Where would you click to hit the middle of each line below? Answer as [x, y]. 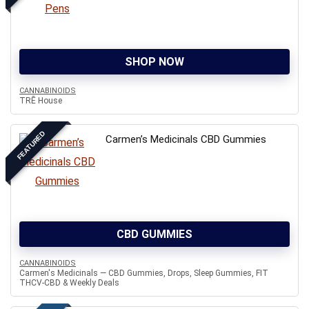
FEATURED [31, 146]
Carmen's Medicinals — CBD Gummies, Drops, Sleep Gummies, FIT [144, 273]
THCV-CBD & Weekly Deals [69, 283]
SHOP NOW [154, 62]
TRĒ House [41, 101]
